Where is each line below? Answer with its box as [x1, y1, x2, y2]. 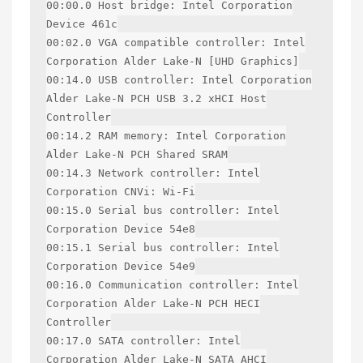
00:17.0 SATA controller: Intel [46, 334, 241, 347]
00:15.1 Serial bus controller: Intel [46, 241, 280, 254]
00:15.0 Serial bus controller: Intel [46, 203, 280, 216]
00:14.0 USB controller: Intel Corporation [46, 73, 312, 86]
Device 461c [46, 17, 117, 30]
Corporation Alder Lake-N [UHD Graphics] [46, 54, 299, 67]
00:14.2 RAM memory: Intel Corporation [46, 129, 286, 142]
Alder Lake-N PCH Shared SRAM [46, 147, 228, 160]
